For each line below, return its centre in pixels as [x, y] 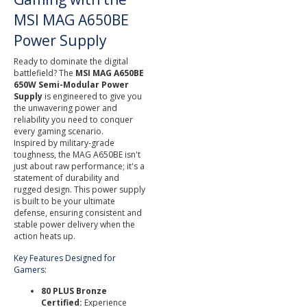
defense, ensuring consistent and [78, 213]
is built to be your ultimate [64, 201]
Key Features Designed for [65, 258]
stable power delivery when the [74, 224]
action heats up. [45, 236]
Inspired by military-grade [64, 143]
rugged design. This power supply [79, 189]
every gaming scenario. [59, 131]
